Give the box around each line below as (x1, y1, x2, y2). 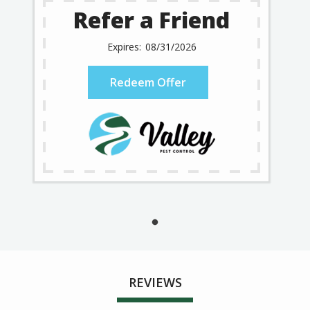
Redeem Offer (110, 75, 186, 91)
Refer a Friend (73, 5, 230, 35)
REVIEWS (128, 274, 182, 291)
